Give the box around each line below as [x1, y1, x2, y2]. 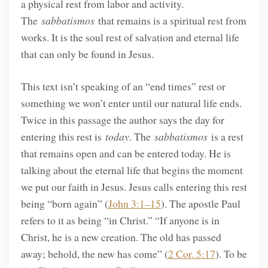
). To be [215, 246, 247, 261]
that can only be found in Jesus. [20, 46, 154, 61]
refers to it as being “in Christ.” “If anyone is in [20, 213, 220, 228]
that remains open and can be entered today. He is [20, 146, 231, 161]
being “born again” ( [20, 196, 108, 211]
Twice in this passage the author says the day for [20, 112, 224, 127]
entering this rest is [20, 129, 105, 144]
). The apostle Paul [160, 196, 240, 211]
